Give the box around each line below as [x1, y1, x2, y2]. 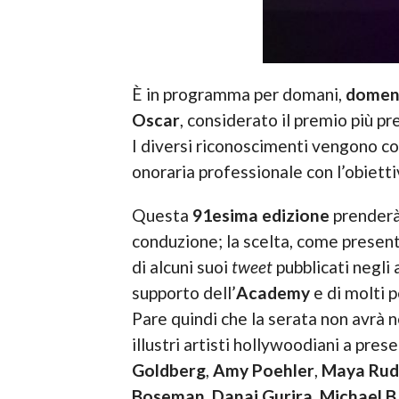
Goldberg [131, 360, 206, 381]
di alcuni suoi [131, 256, 232, 278]
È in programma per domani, [131, 84, 346, 105]
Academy [235, 282, 310, 304]
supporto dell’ [131, 282, 236, 304]
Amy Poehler [212, 360, 314, 381]
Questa [131, 205, 192, 226]
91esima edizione [191, 205, 330, 226]
